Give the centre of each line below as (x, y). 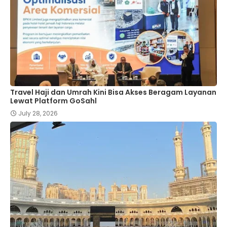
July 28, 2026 (38, 113)
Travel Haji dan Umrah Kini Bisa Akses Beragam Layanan (113, 92)
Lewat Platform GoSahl (53, 101)
